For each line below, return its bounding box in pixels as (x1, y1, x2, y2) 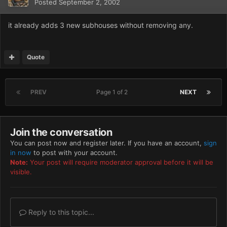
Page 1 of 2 (96, 88, 131, 96)
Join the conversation (10, 126, 112, 139)
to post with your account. (31, 148, 118, 157)
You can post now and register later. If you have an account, (10, 139, 204, 147)
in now (10, 148, 31, 157)
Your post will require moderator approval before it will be (28, 158, 213, 167)
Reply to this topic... (26, 208, 94, 217)
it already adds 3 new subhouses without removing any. (8, 21, 193, 30)
